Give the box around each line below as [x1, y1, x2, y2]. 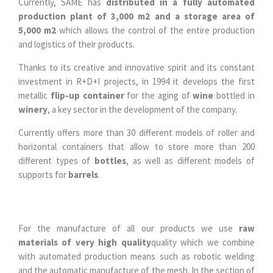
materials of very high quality [18, 236, 151, 248]
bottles [94, 154, 126, 166]
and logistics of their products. [18, 38, 135, 50]
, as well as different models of [126, 154, 255, 166]
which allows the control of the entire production [59, 24, 255, 36]
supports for [18, 168, 68, 180]
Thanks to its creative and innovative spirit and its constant [18, 61, 255, 73]
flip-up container [50, 89, 124, 101]
